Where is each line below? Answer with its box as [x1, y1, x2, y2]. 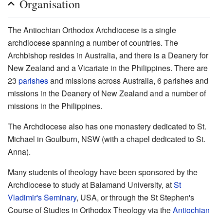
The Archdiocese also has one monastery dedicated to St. [8, 120, 206, 132]
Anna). [8, 145, 31, 157]
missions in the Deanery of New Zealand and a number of [8, 87, 206, 99]
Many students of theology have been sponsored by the [8, 166, 198, 178]
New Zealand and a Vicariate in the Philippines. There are [8, 62, 208, 73]
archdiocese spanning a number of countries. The [8, 36, 178, 48]
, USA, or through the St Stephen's [76, 191, 194, 203]
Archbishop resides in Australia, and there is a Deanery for [8, 49, 208, 61]
